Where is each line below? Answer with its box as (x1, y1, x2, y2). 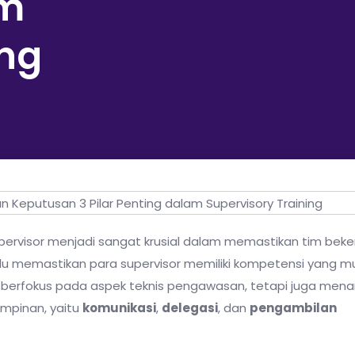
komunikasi (82, 300, 156, 317)
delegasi (162, 300, 218, 317)
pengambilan (250, 300, 337, 317)
